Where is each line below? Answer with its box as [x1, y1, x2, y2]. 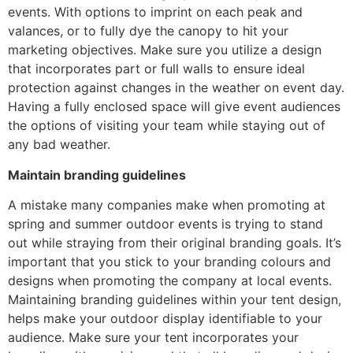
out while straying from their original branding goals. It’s [8, 235, 341, 251]
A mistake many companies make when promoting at [8, 197, 325, 214]
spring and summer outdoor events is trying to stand [8, 216, 323, 232]
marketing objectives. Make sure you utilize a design [8, 42, 321, 58]
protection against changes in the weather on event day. [8, 80, 344, 96]
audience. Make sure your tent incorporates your [8, 329, 299, 346]
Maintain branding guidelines [8, 166, 186, 183]
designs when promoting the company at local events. [8, 273, 332, 289]
